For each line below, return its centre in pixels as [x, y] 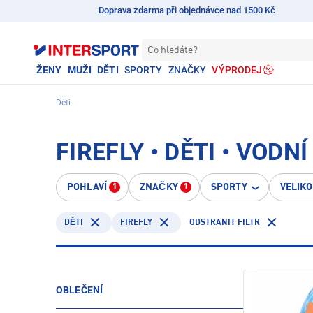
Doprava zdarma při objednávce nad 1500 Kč [187, 10]
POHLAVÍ [87, 187]
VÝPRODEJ [237, 70]
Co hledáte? [173, 50]
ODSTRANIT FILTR [225, 223]
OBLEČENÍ [80, 290]
